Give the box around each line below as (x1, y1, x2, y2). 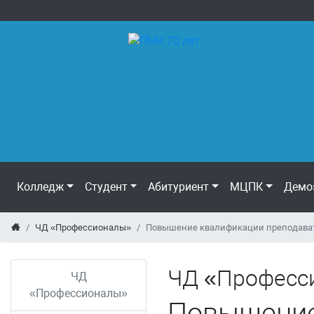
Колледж (17, 180, 64, 193)
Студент (84, 180, 128, 193)
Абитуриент (148, 180, 210, 193)
